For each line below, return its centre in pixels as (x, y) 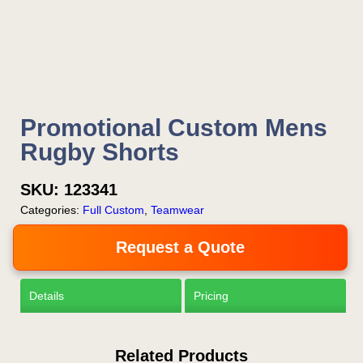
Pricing (211, 296)
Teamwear (177, 210)
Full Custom (113, 210)
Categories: (51, 210)
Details (47, 296)
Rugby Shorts (100, 152)
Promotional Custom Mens (174, 128)
